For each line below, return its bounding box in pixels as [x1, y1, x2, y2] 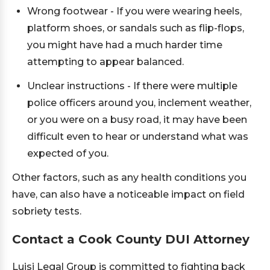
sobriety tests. [12, 206, 81, 217]
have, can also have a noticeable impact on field [12, 189, 245, 200]
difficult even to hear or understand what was [27, 131, 248, 142]
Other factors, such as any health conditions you [12, 172, 246, 183]
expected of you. [27, 148, 111, 159]
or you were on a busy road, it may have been [27, 114, 247, 125]
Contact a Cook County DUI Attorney [12, 232, 250, 246]
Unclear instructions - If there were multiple [27, 80, 237, 92]
